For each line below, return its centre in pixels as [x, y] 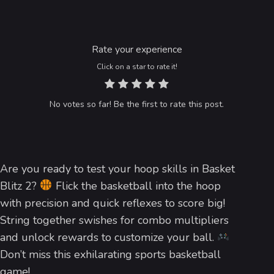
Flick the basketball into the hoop [136, 186]
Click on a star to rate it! [137, 66]
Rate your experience [137, 49]
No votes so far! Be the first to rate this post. [137, 104]
